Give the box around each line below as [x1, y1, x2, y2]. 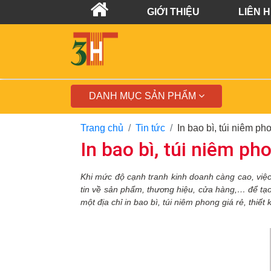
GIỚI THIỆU [147, 7, 200, 17]
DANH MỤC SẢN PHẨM [88, 91, 198, 101]
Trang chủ [80, 123, 123, 133]
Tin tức [135, 123, 165, 133]
